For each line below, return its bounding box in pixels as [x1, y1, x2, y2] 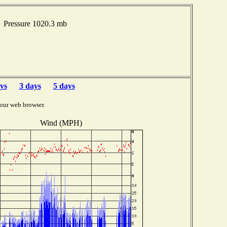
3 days [19, 82, 41, 90]
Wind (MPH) [40, 118, 82, 127]
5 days [53, 82, 75, 90]
